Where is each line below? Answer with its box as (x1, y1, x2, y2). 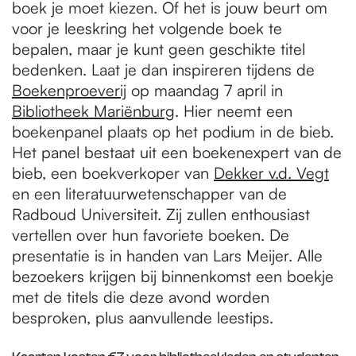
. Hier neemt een (175, 101, 292, 121)
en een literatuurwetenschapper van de (12, 184, 287, 203)
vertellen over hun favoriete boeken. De (12, 225, 289, 245)
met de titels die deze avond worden (12, 287, 269, 307)
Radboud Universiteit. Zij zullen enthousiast (12, 204, 310, 224)
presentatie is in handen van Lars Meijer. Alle (12, 246, 323, 265)
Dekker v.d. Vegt (214, 163, 329, 183)
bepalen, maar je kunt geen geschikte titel (12, 39, 305, 59)
